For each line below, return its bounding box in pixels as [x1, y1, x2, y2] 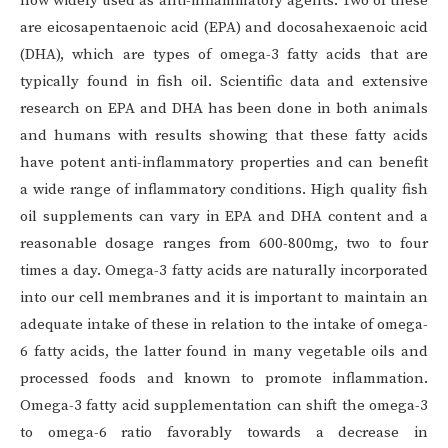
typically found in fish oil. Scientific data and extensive [20, 72, 428, 92]
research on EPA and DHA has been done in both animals [20, 99, 428, 119]
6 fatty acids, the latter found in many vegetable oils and [20, 342, 428, 362]
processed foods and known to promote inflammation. [20, 369, 428, 389]
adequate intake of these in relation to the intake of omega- [20, 315, 428, 335]
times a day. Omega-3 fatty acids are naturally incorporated [20, 261, 428, 281]
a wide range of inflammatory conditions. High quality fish [20, 180, 428, 200]
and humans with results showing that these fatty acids [20, 126, 428, 146]
